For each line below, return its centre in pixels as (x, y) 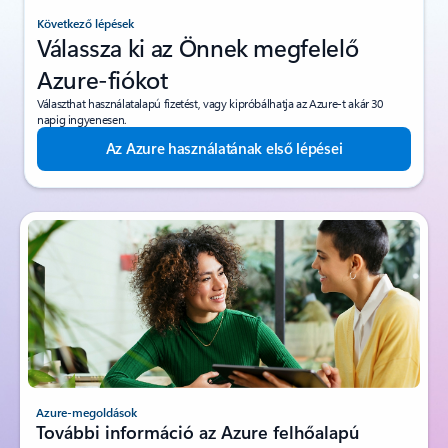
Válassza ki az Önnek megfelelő (198, 71)
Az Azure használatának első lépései (224, 172)
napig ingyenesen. (82, 143)
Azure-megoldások (86, 436)
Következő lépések (85, 47)
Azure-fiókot (103, 103)
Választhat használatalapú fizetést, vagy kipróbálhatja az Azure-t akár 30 (210, 127)
